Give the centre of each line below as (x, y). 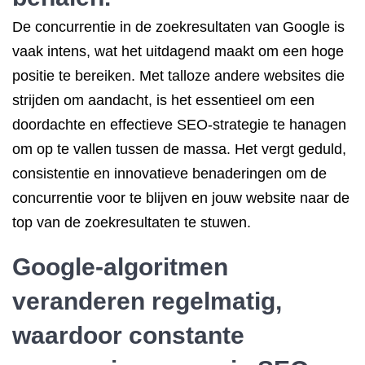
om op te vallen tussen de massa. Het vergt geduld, (179, 149)
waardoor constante (128, 335)
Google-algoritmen (120, 267)
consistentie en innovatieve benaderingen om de (169, 174)
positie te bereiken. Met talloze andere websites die (178, 76)
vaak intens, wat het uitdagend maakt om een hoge (178, 51)
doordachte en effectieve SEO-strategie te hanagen (179, 125)
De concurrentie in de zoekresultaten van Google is (178, 27)
